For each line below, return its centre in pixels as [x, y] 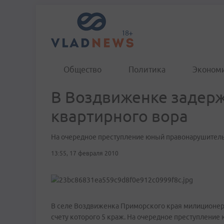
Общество [82, 69]
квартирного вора [119, 116]
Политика [147, 69]
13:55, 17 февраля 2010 [85, 153]
